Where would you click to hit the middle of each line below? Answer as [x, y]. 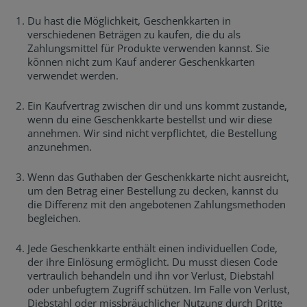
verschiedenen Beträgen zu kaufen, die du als [134, 34]
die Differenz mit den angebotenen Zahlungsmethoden [157, 204]
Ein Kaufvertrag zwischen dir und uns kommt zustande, [157, 106]
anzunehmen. [60, 147]
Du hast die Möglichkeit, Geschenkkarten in [129, 21]
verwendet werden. [73, 75]
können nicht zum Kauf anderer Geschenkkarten [141, 62]
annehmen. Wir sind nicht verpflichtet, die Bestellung [152, 133]
